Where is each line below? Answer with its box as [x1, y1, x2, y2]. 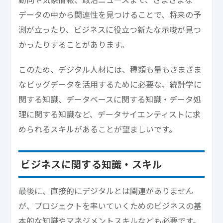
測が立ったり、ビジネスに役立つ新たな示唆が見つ [18, 23, 202, 35]
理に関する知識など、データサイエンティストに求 [18, 108, 201, 120]
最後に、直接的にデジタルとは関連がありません [18, 184, 194, 197]
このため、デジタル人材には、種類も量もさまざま [18, 63, 202, 75]
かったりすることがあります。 [18, 38, 129, 50]
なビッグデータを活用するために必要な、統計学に [18, 78, 202, 90]
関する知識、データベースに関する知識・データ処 [18, 93, 202, 105]
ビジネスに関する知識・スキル [20, 156, 162, 171]
